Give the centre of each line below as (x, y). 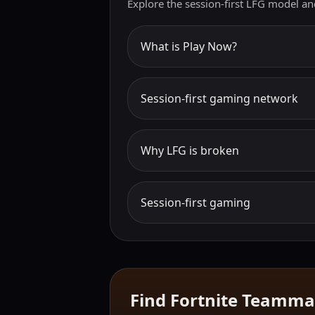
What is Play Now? (189, 46)
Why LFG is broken (190, 150)
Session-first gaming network (219, 98)
